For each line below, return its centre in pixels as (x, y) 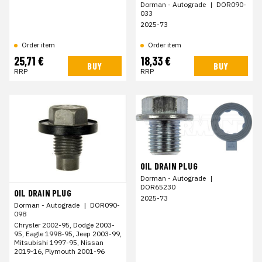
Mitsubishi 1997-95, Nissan (59, 242)
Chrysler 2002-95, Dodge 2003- (64, 225)
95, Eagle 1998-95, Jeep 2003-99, (68, 234)
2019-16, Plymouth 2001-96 (59, 251)
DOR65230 (158, 187)
